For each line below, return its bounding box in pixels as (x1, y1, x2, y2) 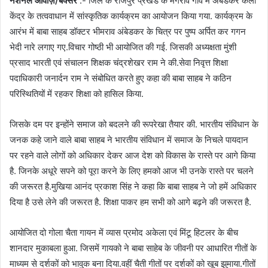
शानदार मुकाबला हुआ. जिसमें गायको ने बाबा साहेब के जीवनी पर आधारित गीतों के (10, 242, 257, 254)
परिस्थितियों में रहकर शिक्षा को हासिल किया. (10, 88, 144, 100)
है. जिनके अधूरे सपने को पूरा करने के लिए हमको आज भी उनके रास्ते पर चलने (10, 165, 254, 177)
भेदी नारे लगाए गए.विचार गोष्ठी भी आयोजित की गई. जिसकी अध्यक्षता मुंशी (10, 41, 236, 53)
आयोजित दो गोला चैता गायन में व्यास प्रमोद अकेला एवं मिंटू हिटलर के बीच (10, 227, 238, 239)
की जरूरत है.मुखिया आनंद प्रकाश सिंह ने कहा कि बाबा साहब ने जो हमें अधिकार (10, 181, 257, 193)
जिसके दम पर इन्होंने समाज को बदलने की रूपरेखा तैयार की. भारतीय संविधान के (10, 118, 258, 130)
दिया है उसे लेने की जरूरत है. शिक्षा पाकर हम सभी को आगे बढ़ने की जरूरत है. (10, 196, 251, 208)
